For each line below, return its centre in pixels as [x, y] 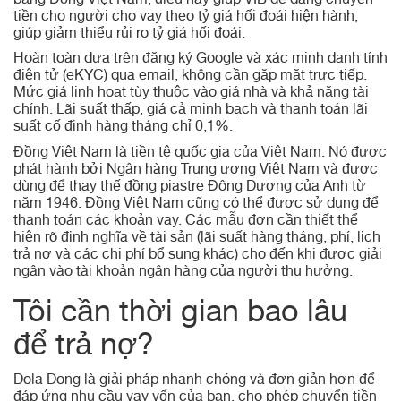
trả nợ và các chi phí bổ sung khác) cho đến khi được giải [198, 256]
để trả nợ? [84, 348]
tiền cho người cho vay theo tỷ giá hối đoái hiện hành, [186, 17]
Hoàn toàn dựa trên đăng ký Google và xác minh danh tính [200, 60]
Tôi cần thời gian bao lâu [180, 315]
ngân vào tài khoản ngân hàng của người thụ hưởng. [183, 273]
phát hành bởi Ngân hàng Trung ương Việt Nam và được [196, 171]
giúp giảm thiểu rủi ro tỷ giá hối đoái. [129, 34]
